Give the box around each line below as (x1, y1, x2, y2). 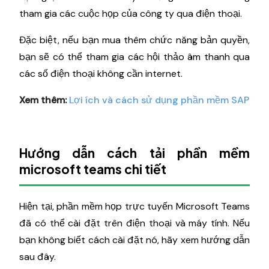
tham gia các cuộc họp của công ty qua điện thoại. (19, 7, 242, 20)
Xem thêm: (19, 94, 67, 106)
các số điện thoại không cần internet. (19, 67, 183, 80)
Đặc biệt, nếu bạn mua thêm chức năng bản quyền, (19, 34, 250, 46)
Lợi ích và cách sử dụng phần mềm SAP (69, 94, 249, 106)
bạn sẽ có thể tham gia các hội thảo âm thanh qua (19, 50, 250, 63)
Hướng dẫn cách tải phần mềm (19, 145, 250, 161)
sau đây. (19, 250, 56, 263)
